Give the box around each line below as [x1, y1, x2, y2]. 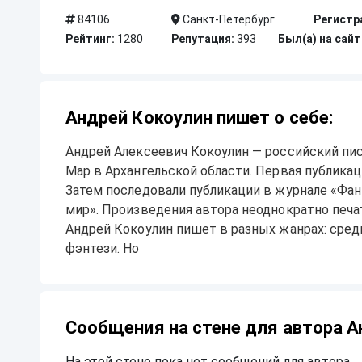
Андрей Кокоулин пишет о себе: [65, 107, 333, 128]
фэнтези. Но [65, 241, 140, 256]
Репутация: [171, 32, 235, 45]
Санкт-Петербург [180, 13, 276, 26]
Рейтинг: [65, 32, 115, 45]
